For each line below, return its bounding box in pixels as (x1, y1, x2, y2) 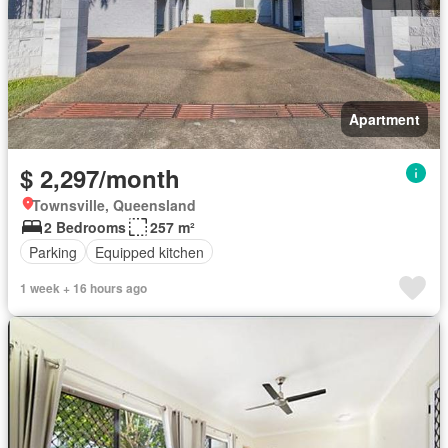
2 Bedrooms (44, 217, 126, 237)
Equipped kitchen (95, 241, 204, 262)
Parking (29, 241, 77, 262)
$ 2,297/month (20, 161, 180, 195)
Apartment (349, 109, 420, 129)
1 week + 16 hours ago (20, 279, 147, 297)
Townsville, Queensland (32, 195, 196, 215)
